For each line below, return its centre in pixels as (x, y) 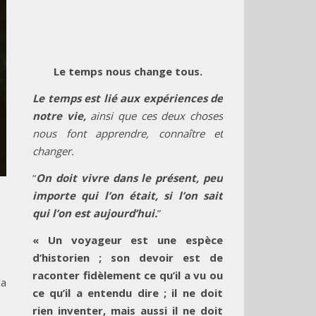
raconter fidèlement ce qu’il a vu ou (128, 275)
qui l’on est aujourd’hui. (95, 213)
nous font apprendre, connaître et (128, 133)
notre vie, (62, 116)
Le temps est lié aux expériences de (128, 98)
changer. (53, 151)
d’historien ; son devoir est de (128, 257)
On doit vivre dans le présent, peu (129, 178)
